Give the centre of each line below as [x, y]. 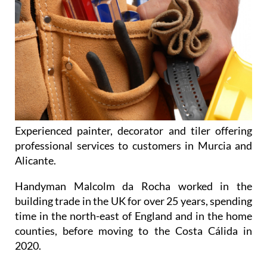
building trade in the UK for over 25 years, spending [133, 201]
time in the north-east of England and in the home [133, 216]
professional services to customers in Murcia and [133, 146]
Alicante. [35, 161]
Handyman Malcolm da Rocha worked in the [133, 186]
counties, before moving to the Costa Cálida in [133, 231]
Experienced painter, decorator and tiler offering [133, 131]
